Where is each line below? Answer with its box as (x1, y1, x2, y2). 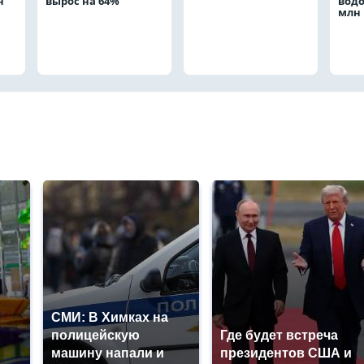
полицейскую (51, 328, 140, 342)
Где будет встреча (220, 328, 338, 342)
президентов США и (220, 346, 352, 360)
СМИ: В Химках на (51, 310, 168, 324)
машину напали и (51, 346, 164, 360)
